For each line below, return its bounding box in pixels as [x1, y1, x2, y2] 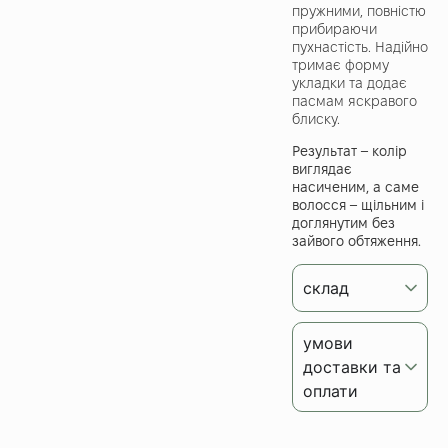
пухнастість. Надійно [292, 38, 428, 55]
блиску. [292, 110, 340, 127]
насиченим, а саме [292, 178, 419, 195]
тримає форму [292, 56, 389, 73]
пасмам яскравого [292, 92, 417, 109]
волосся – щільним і [292, 196, 424, 213]
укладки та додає [292, 74, 407, 91]
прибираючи [292, 20, 377, 37]
